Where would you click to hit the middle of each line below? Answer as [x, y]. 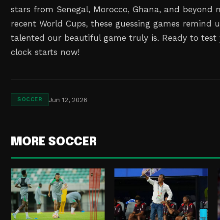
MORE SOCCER [54, 142]
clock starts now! [45, 52]
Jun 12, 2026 [68, 100]
